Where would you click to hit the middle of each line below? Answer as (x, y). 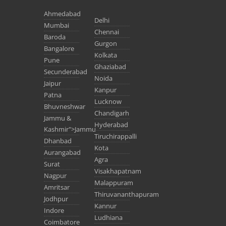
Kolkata (106, 55)
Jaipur (52, 83)
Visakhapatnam (118, 171)
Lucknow (108, 102)
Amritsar (57, 187)
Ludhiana (108, 218)
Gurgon (106, 44)
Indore (54, 211)
